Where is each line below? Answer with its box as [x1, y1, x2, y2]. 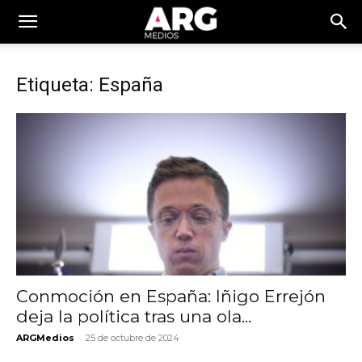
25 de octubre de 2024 [86, 332, 179, 344]
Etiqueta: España [16, 74, 163, 96]
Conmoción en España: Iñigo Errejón [16, 286, 326, 307]
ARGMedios [16, 332, 74, 344]
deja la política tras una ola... [16, 306, 251, 327]
